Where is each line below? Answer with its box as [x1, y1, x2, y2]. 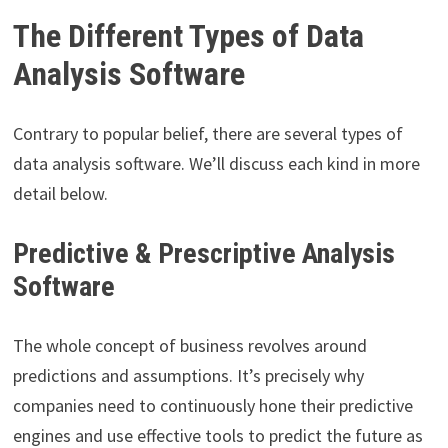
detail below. [12, 182, 108, 206]
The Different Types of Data [12, 16, 364, 55]
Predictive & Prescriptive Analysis [12, 237, 395, 271]
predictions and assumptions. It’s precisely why [12, 364, 364, 388]
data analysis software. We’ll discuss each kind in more [12, 152, 420, 176]
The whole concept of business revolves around [12, 334, 367, 358]
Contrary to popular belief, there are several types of [12, 122, 403, 146]
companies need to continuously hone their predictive [12, 394, 413, 418]
